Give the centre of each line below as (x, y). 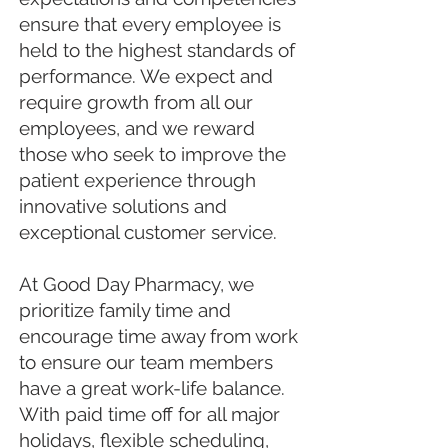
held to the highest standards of (157, 50)
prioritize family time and (125, 310)
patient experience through (137, 180)
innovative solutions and (123, 206)
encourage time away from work (158, 336)
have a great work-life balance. (152, 388)
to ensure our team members (146, 362)
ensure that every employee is (150, 24)
